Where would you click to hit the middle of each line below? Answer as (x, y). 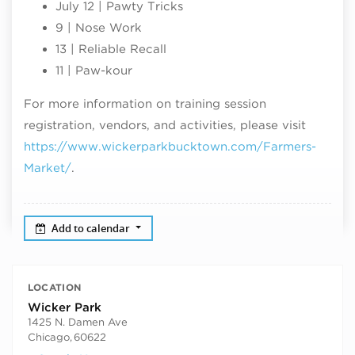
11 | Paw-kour (94, 71)
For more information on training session (145, 104)
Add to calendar (92, 228)
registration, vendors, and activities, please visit (165, 125)
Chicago (48, 337)
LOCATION (54, 287)
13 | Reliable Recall (111, 49)
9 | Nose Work (99, 28)
